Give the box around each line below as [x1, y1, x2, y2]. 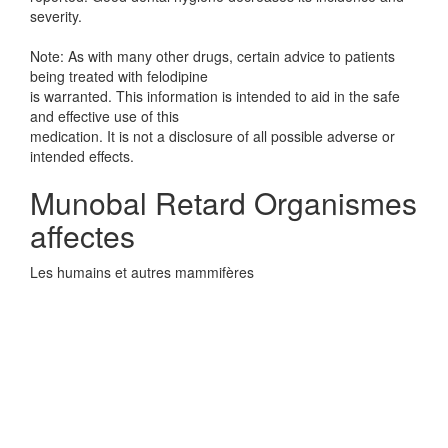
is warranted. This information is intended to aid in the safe [30, 86, 400, 106]
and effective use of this [30, 106, 179, 126]
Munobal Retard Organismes [30, 181, 417, 224]
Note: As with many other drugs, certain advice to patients [30, 46, 395, 66]
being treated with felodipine [30, 66, 208, 86]
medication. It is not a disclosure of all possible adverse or [30, 126, 395, 146]
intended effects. [30, 146, 134, 166]
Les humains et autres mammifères [30, 262, 254, 282]
